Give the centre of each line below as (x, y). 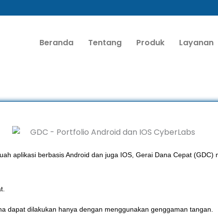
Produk (150, 42)
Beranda (56, 42)
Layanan (196, 42)
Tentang (105, 42)
